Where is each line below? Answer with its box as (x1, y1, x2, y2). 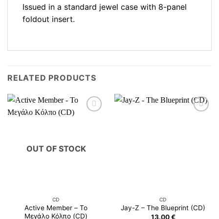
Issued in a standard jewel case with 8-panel (22, 2, 187, 12)
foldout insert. (22, 14, 75, 24)
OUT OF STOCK (26, 143, 86, 153)
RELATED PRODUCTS (7, 73, 96, 83)
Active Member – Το (24, 203, 88, 212)
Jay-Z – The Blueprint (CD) (121, 204, 205, 212)
